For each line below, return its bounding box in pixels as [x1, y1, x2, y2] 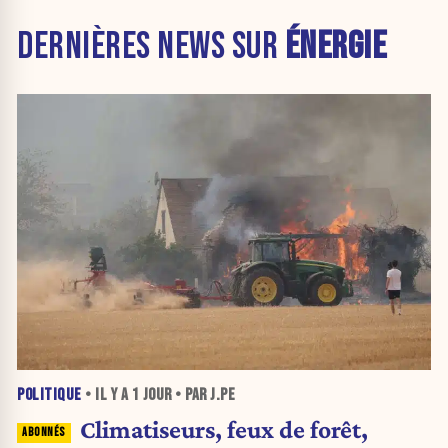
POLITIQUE [17, 384, 82, 405]
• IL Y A [81, 384, 132, 405]
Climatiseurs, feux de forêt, [79, 414, 368, 443]
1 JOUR [131, 384, 172, 405]
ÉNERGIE [284, 24, 386, 70]
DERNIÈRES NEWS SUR [17, 24, 285, 70]
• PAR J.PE [171, 384, 235, 405]
